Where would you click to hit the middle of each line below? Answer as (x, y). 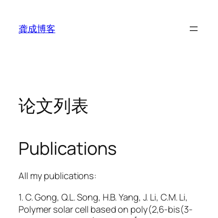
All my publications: (57, 176)
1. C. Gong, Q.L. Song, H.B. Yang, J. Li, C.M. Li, (103, 197)
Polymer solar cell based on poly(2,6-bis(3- (106, 209)
